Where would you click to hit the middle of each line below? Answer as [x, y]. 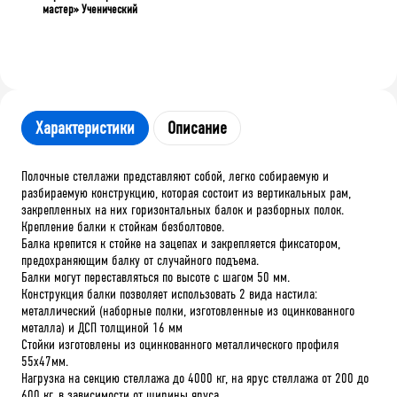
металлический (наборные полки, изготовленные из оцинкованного [188, 310]
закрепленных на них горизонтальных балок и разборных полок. [183, 209]
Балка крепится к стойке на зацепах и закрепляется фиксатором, [181, 243]
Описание [197, 128]
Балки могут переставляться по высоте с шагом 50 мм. [156, 276]
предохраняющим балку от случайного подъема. [140, 260]
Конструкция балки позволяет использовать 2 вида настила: [169, 293]
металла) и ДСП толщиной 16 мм [102, 327]
